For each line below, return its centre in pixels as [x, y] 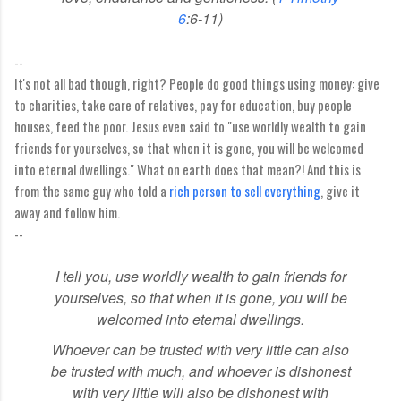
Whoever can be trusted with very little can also [200, 349]
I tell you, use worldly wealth [144, 276]
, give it [340, 190]
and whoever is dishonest [268, 371]
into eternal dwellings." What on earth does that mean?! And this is [188, 169]
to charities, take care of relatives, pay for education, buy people [183, 104]
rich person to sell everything [245, 190]
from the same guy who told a [92, 190]
